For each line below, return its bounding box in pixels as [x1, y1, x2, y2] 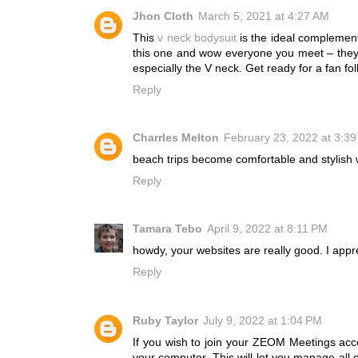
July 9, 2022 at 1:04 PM [203, 314, 322, 327]
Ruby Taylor [133, 314, 198, 327]
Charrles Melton [133, 132, 219, 145]
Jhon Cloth [133, 10, 193, 22]
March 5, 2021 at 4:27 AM [198, 10, 329, 22]
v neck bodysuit [157, 31, 237, 44]
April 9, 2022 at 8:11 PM [207, 223, 328, 236]
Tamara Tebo [133, 223, 202, 236]
